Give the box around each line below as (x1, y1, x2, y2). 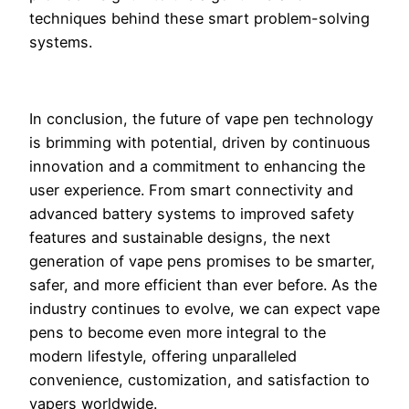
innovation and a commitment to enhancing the (29, 157, 365, 176)
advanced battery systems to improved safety (29, 204, 354, 224)
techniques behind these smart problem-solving (29, 8, 370, 27)
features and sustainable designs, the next (29, 228, 330, 247)
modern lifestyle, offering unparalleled (29, 347, 297, 366)
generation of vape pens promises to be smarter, (29, 252, 375, 271)
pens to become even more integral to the (29, 323, 326, 342)
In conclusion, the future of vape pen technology (29, 110, 373, 129)
